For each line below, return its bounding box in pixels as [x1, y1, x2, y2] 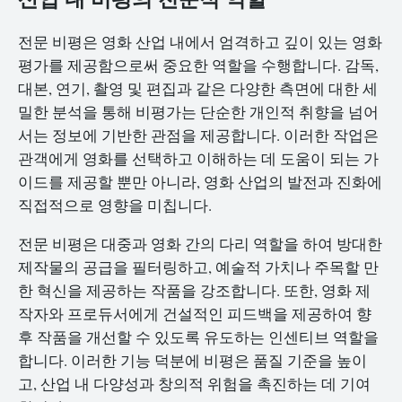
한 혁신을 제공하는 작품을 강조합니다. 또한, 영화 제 [18, 279, 371, 301]
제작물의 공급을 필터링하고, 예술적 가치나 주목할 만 [18, 256, 379, 277]
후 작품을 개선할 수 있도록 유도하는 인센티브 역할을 [18, 326, 379, 347]
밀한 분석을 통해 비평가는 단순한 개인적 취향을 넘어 [18, 101, 379, 123]
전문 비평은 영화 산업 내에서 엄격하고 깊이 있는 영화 [18, 31, 382, 53]
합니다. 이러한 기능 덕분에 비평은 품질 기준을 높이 [18, 349, 367, 371]
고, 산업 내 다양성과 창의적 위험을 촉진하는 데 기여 [18, 372, 371, 394]
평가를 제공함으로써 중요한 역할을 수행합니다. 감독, [18, 55, 379, 76]
